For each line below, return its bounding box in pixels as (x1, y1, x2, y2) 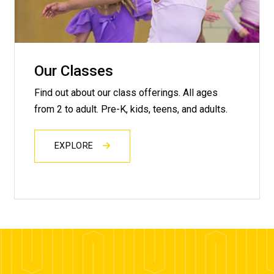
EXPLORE (54, 141, 97, 152)
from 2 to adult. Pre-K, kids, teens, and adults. (34, 103, 230, 116)
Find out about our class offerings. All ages (34, 87, 218, 99)
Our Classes (34, 62, 113, 80)
